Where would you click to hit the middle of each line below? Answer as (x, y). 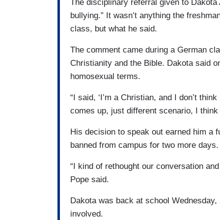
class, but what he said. (114, 29)
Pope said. (90, 180)
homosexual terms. (105, 77)
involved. (87, 214)
